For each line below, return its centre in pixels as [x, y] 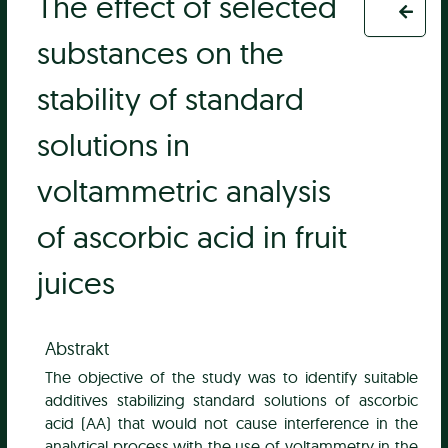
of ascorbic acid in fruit [192, 237]
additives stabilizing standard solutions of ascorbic [231, 400]
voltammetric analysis [184, 191]
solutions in [114, 145]
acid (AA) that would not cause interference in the [231, 423]
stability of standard [171, 99]
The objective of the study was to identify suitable [231, 377]
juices [76, 283]
